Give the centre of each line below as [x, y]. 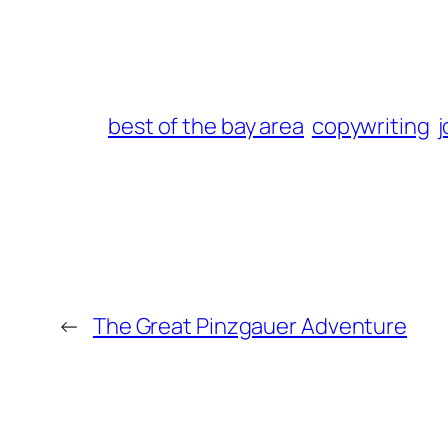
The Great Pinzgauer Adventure [250, 325]
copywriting [370, 125]
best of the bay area [206, 125]
